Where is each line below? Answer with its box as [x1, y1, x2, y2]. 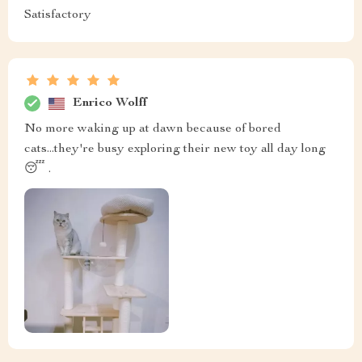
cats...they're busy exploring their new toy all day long [24, 143, 326, 157]
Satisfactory [24, 9, 91, 23]
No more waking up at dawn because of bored [24, 123, 281, 137]
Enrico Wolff [73, 96, 147, 110]
